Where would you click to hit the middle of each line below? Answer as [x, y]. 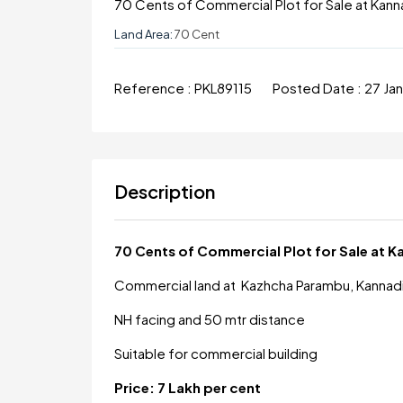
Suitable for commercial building [217, 353]
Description [165, 191]
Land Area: [143, 34]
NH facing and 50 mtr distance [210, 319]
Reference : [154, 88]
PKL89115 [224, 88]
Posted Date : [318, 88]
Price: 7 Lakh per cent [188, 387]
